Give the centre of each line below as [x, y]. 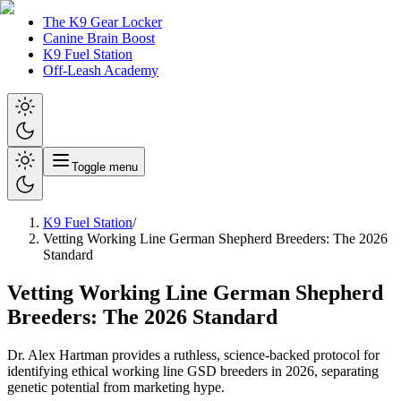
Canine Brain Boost [99, 38]
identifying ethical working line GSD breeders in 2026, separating [193, 371]
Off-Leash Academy [101, 70]
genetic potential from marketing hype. [116, 387]
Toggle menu [105, 167]
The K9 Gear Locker [102, 22]
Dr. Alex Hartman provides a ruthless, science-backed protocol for [193, 354]
